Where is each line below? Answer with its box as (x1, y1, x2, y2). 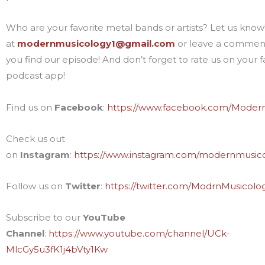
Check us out (6, 132, 65, 144)
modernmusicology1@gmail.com (17, 38, 175, 50)
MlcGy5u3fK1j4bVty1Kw (6, 244, 108, 256)
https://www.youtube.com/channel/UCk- (49, 228, 230, 240)
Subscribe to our (6, 212, 83, 224)
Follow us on (6, 180, 65, 192)
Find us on (6, 101, 54, 113)
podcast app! (6, 70, 67, 82)
